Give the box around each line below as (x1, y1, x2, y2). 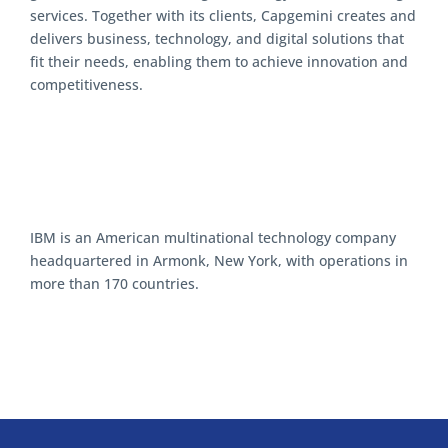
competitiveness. (30, 74, 143, 94)
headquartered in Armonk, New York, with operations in (30, 250, 408, 270)
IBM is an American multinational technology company (30, 227, 396, 247)
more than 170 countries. (30, 273, 199, 293)
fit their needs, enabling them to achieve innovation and (30, 51, 408, 71)
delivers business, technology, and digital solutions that (30, 28, 404, 48)
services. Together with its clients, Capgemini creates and (30, 5, 416, 25)
